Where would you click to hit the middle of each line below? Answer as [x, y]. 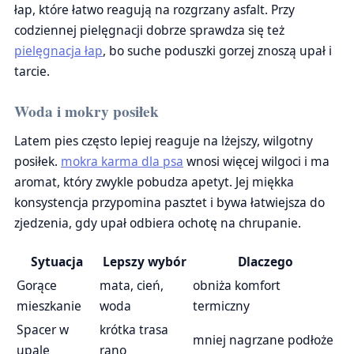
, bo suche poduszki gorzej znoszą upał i [217, 51]
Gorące [37, 285]
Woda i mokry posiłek [87, 111]
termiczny [221, 306]
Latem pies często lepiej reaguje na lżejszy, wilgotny [164, 141]
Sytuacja [56, 262]
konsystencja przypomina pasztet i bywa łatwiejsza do [169, 202]
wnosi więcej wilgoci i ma [256, 161]
